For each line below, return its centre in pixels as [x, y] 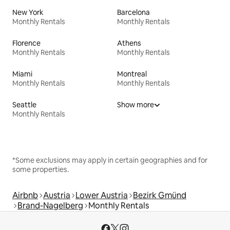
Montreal [132, 74]
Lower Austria [102, 196]
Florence [26, 43]
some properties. [41, 170]
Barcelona [133, 13]
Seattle [24, 105]
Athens [129, 43]
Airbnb [25, 196]
